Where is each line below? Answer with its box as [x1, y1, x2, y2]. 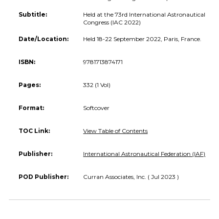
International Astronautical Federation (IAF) [83, 150, 206, 157]
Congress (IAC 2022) [83, 18, 141, 26]
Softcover [83, 104, 110, 111]
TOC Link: [19, 127, 50, 134]
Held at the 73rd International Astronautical [83, 10, 206, 18]
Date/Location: [19, 35, 68, 43]
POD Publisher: [19, 173, 68, 180]
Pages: [19, 81, 41, 88]
